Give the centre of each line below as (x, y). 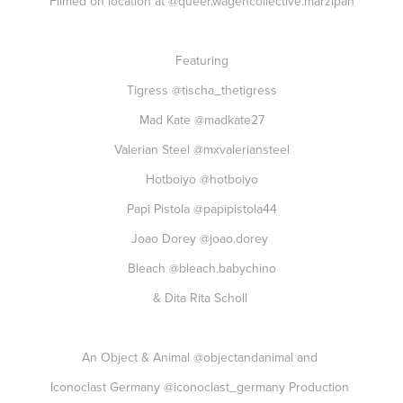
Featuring (201, 60)
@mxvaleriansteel (241, 149)
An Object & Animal (138, 357)
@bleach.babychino (222, 268)
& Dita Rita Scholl (201, 298)
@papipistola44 (235, 209)
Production (319, 387)
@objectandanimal (243, 357)
